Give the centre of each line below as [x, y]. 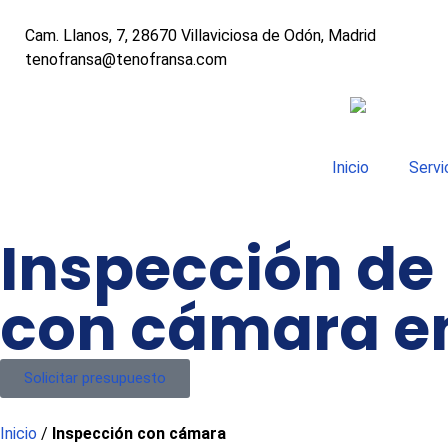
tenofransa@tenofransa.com [126, 59]
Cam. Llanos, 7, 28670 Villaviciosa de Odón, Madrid [200, 35]
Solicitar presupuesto [95, 377]
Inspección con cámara [139, 433]
